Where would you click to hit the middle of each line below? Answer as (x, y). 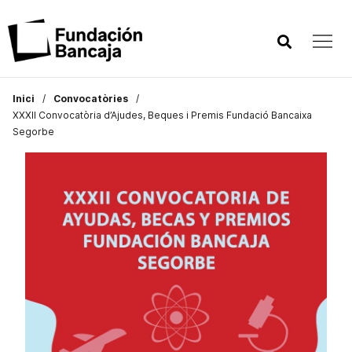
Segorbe (33, 132)
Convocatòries (91, 99)
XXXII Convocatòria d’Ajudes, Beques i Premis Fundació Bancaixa (162, 115)
